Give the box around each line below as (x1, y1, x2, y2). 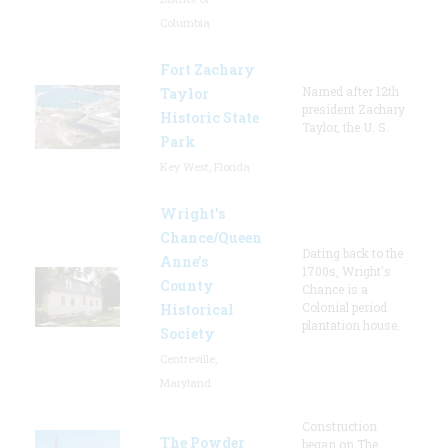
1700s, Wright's (302, 262, 391, 279)
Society (160, 323, 215, 343)
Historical (160, 299, 234, 319)
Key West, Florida (160, 158, 250, 174)
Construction (302, 417, 377, 434)
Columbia (160, 14, 210, 30)
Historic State (160, 107, 259, 127)
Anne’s (160, 251, 208, 271)
